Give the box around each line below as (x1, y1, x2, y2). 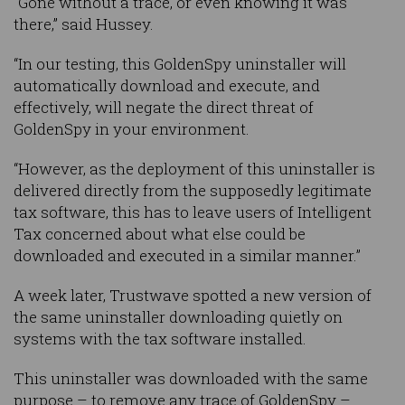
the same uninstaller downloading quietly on (14, 306, 343, 328)
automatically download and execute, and (14, 75, 320, 97)
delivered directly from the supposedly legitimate (14, 180, 372, 202)
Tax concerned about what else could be (14, 223, 306, 245)
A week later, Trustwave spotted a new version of (14, 285, 372, 306)
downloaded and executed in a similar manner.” (14, 245, 361, 267)
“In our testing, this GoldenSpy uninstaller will (14, 53, 346, 75)
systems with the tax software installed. (14, 328, 306, 350)
